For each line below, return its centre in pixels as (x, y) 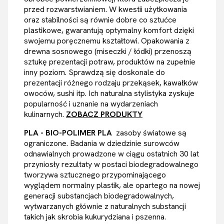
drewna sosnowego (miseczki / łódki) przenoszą (108, 51)
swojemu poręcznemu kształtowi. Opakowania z (107, 41)
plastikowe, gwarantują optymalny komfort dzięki (109, 30)
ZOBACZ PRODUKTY (104, 114)
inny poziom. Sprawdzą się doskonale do (94, 72)
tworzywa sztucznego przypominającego (95, 175)
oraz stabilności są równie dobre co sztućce (100, 20)
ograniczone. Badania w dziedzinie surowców (102, 143)
